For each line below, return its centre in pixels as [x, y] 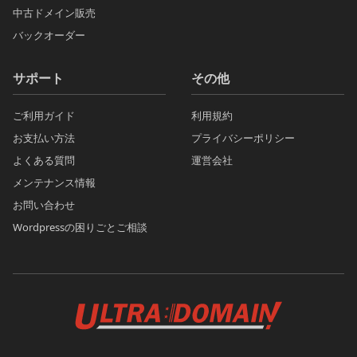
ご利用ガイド [44, 116]
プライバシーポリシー [243, 138]
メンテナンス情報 [54, 183]
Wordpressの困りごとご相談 [80, 228]
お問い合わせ [44, 205]
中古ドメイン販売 [54, 13]
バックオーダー [49, 35]
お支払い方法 [44, 138]
